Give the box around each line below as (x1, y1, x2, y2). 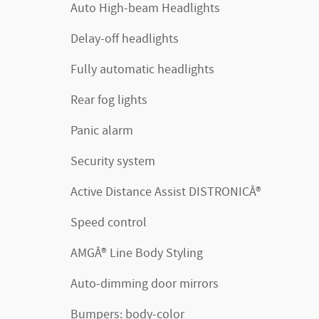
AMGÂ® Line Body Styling (70, 245, 203, 262)
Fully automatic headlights (70, 61, 214, 78)
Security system (70, 153, 155, 170)
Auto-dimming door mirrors (70, 276, 219, 293)
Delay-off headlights (70, 31, 179, 48)
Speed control (70, 214, 147, 231)
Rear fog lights (70, 92, 147, 109)
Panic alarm (70, 122, 133, 140)
